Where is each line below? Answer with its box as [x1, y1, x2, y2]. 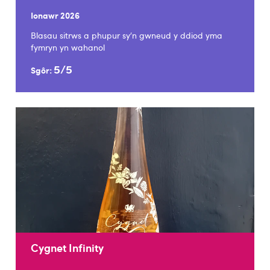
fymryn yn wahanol [31, 41, 105, 54]
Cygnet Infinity [31, 239, 104, 255]
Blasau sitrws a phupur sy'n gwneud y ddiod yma [31, 29, 223, 42]
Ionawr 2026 [31, 9, 80, 22]
